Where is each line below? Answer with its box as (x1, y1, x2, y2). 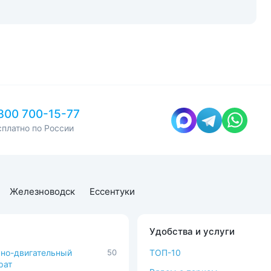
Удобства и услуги (149, 226, 235, 237)
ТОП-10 (149, 247, 181, 258)
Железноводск (10, 186, 75, 197)
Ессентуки (90, 186, 135, 197)
